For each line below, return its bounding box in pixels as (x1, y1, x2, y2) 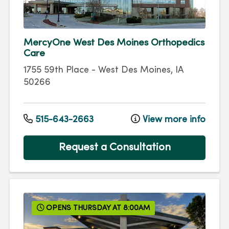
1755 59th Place (24, 65, 89, 75)
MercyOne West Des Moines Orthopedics (24, 38, 204, 48)
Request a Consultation (58, 142, 171, 153)
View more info (140, 116, 205, 125)
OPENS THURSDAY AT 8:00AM (44, 204, 150, 212)
